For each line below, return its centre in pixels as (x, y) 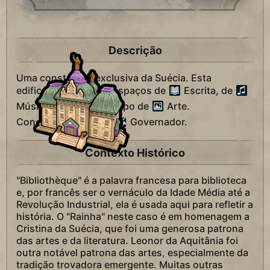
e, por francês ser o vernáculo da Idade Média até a (133, 193)
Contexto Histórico (135, 152)
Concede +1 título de (65, 122)
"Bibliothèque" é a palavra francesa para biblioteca (131, 181)
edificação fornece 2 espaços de (92, 91)
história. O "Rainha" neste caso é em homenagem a (133, 217)
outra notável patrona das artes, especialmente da (132, 253)
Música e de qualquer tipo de (84, 106)
